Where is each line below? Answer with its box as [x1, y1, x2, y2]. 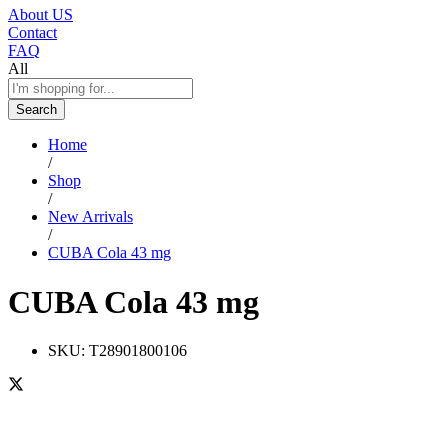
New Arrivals [48, 208, 133, 226]
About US [8, 6, 73, 24]
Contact [8, 24, 57, 42]
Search [16, 102, 57, 118]
